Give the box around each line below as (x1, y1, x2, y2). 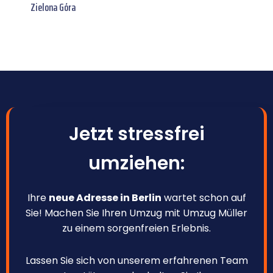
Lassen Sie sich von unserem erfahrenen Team (25, 253, 248, 268)
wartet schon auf (161, 190, 246, 205)
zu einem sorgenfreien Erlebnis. (62, 221, 211, 235)
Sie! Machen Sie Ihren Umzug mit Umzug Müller (26, 205, 247, 220)
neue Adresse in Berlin (48, 190, 161, 205)
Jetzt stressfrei (68, 121, 205, 147)
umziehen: (88, 150, 185, 176)
